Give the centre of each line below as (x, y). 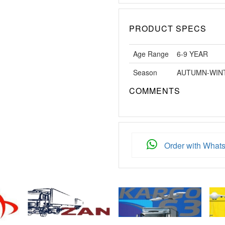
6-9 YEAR (192, 54)
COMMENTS (155, 91)
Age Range (151, 54)
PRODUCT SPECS (168, 29)
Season (145, 73)
